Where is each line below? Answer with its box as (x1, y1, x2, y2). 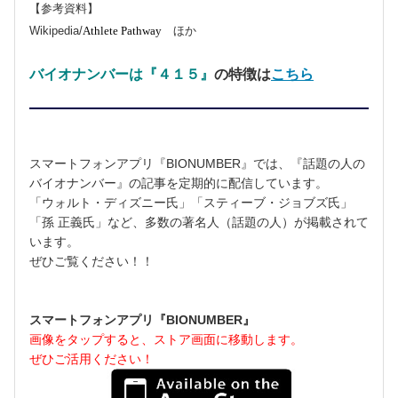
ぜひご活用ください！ (29, 351, 154, 366)
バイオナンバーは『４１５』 (29, 66, 214, 82)
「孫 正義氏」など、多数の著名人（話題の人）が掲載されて (29, 214, 369, 229)
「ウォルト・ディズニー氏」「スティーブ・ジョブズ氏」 (29, 195, 353, 210)
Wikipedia (29, 23, 79, 37)
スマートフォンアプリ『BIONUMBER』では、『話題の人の (29, 155, 365, 171)
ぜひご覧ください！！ (29, 253, 154, 268)
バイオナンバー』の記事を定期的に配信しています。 (29, 175, 328, 190)
